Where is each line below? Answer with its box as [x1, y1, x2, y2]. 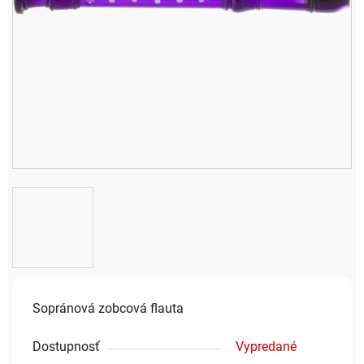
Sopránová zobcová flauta [32, 300, 184, 316]
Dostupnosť [32, 338, 100, 354]
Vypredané [236, 338, 297, 354]
